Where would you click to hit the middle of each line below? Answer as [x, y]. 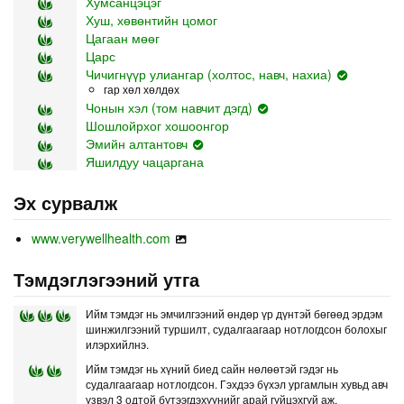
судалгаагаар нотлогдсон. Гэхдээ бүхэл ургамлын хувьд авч [237, 384]
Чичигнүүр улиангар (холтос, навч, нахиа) [209, 73]
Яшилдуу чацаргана [145, 162]
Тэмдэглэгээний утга [106, 280]
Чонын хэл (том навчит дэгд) [169, 108]
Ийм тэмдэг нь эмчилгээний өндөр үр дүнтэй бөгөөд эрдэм [234, 314]
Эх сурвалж [65, 203]
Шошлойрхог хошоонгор [157, 126]
